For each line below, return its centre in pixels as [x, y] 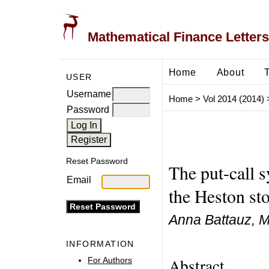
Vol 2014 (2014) [233, 99]
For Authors [110, 260]
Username [89, 94]
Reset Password [97, 161]
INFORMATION [100, 244]
